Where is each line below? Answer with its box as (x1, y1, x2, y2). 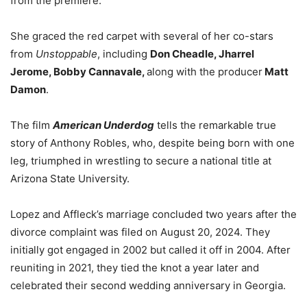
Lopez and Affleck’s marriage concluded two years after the (10, 208, 297, 221)
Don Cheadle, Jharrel (150, 47, 254, 61)
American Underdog (53, 119, 154, 132)
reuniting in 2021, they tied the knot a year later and (10, 261, 259, 275)
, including (97, 47, 150, 61)
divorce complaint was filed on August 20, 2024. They (10, 225, 270, 239)
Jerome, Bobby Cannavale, (10, 65, 147, 79)
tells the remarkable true (154, 119, 276, 132)
